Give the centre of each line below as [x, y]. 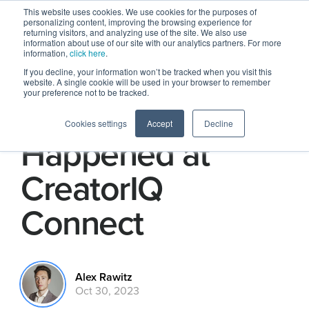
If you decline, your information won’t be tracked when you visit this [148, 71]
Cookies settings [96, 123]
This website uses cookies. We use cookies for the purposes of [140, 11]
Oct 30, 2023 [107, 291]
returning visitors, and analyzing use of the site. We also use [135, 32]
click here [88, 53]
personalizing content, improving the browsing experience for [138, 22]
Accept [159, 123]
